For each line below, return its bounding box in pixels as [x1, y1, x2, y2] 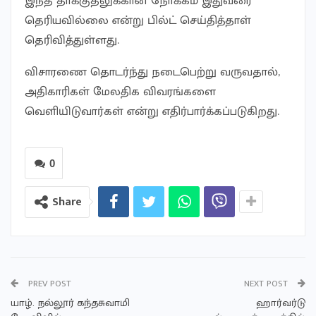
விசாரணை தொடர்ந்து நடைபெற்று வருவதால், [25, 61, 280, 82]
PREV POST [25, 275, 71, 291]
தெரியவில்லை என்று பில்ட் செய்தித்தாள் [25, 10, 251, 30]
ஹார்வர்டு [256, 293, 305, 312]
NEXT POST [244, 275, 291, 291]
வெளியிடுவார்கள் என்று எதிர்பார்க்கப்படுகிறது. [25, 101, 279, 121]
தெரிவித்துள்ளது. [25, 30, 119, 50]
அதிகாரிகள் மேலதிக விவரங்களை [25, 81, 216, 102]
